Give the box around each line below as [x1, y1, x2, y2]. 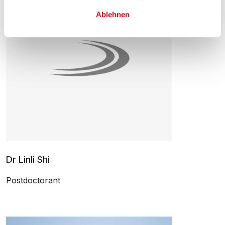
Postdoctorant [6, 175, 60, 185]
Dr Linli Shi [6, 154, 50, 165]
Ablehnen [95, 10, 130, 19]
